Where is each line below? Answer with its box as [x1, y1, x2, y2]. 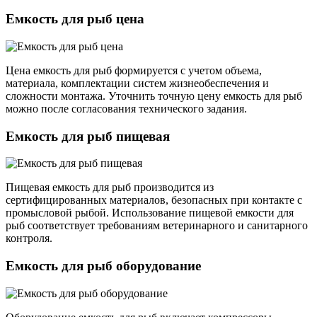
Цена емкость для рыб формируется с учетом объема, [6, 64, 262, 76]
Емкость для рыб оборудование [6, 258, 201, 274]
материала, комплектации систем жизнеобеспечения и [6, 76, 269, 89]
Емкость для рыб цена [6, 11, 144, 27]
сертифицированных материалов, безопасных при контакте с [6, 194, 302, 207]
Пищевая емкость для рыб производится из [6, 181, 214, 194]
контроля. [6, 232, 52, 245]
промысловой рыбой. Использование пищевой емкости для [6, 207, 294, 219]
